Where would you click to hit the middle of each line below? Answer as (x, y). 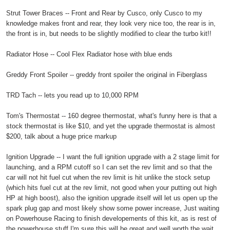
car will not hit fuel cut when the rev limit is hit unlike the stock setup (108, 177)
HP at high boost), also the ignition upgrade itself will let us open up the (112, 198)
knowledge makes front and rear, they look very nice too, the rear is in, (111, 23)
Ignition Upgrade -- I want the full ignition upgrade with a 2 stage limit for (113, 157)
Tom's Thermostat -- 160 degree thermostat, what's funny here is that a (111, 116)
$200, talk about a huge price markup (61, 136)
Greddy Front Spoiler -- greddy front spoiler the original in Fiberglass (107, 74)
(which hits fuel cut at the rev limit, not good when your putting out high (111, 187)
